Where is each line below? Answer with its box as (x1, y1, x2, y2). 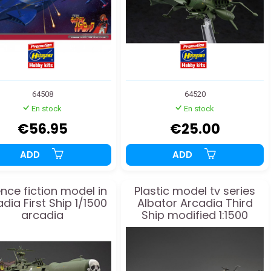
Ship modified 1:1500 (142, 207, 248, 223)
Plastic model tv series (134, 183, 255, 199)
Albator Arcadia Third (137, 195, 253, 211)
